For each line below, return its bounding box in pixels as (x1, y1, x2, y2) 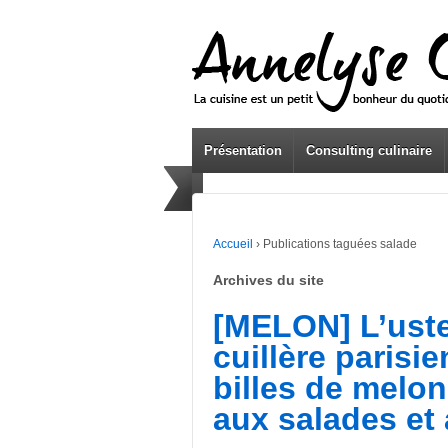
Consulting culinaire (306, 143, 433, 158)
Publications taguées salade (263, 237, 417, 251)
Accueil (213, 237, 253, 251)
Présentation (203, 143, 282, 158)
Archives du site (213, 271, 324, 288)
